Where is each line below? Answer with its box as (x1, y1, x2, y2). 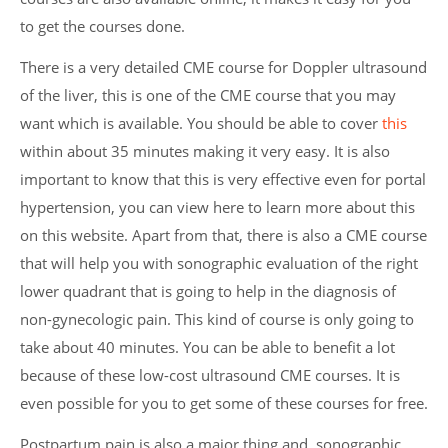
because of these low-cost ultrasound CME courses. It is (20, 365, 400, 387)
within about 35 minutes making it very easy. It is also (20, 141, 390, 163)
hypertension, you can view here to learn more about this (20, 197, 415, 219)
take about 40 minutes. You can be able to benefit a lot (20, 337, 395, 359)
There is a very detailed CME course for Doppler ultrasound (20, 57, 427, 79)
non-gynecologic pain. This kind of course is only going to (20, 309, 414, 331)
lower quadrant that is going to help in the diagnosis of (20, 281, 396, 303)
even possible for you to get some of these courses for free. (20, 393, 428, 415)
